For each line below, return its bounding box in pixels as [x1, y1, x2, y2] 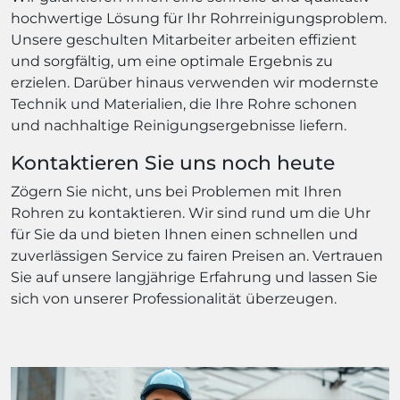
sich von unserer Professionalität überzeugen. [11, 289, 337, 307]
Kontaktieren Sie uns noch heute [11, 150, 335, 174]
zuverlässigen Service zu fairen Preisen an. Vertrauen [11, 246, 383, 264]
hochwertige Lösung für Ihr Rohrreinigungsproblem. [11, 9, 387, 27]
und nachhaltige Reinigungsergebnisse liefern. [11, 116, 346, 134]
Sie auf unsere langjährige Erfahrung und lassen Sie [11, 268, 378, 286]
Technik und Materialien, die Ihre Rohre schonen [11, 95, 357, 112]
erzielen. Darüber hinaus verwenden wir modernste [11, 73, 379, 91]
